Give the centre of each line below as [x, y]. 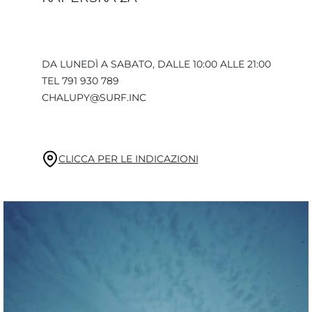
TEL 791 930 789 [80, 81]
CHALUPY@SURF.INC [94, 98]
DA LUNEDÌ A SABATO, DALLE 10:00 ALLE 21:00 [156, 64]
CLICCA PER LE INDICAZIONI [128, 159]
